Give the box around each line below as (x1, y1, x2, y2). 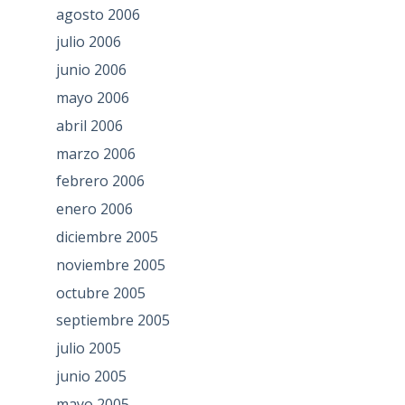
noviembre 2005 (55, 254, 165, 275)
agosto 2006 (55, 4, 140, 24)
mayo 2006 (55, 87, 129, 108)
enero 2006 (55, 199, 133, 220)
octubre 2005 (55, 282, 146, 303)
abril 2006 (55, 115, 123, 136)
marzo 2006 (55, 143, 136, 164)
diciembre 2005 (55, 226, 158, 247)
